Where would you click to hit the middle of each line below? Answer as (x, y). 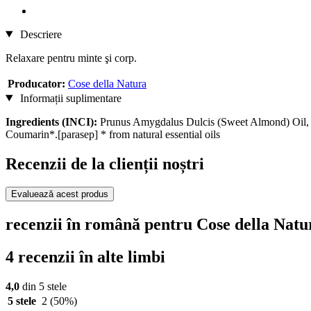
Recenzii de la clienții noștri (105, 163)
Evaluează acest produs (60, 194)
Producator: (36, 83)
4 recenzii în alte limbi (85, 257)
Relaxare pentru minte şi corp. (71, 58)
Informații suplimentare (69, 98)
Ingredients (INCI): (51, 121)
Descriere (39, 34)
